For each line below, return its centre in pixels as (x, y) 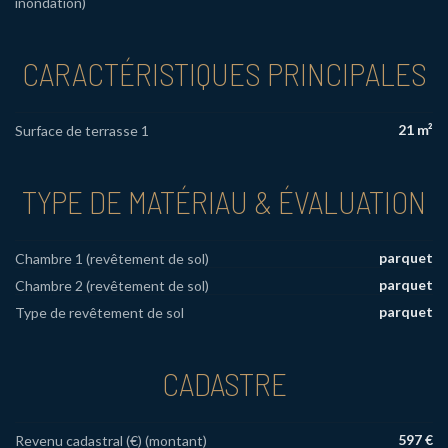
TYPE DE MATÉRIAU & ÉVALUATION (224, 201)
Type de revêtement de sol (99, 312)
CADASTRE (224, 382)
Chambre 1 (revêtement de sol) (112, 258)
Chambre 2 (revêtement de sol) (112, 285)
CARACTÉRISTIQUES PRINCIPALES (224, 73)
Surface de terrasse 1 (82, 131)
